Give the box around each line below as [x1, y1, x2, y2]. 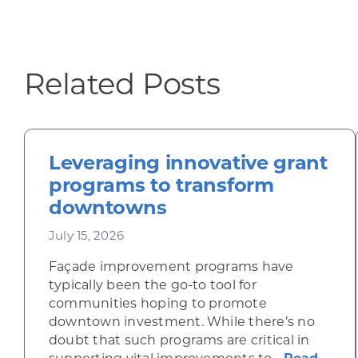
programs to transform [48, 177, 274, 197]
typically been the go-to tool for [48, 280, 257, 292]
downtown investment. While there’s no [48, 316, 315, 329]
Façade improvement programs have [48, 261, 294, 274]
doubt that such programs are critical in [48, 335, 310, 348]
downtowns [48, 200, 167, 219]
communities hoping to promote [48, 298, 267, 311]
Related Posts [23, 72, 221, 101]
